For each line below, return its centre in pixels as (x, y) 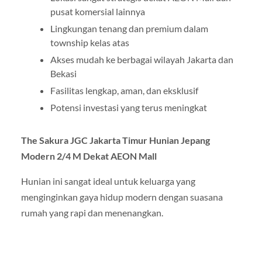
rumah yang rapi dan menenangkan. (92, 213)
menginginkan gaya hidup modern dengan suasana (122, 197)
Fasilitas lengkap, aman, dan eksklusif (124, 91)
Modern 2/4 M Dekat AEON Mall (89, 156)
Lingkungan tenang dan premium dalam (129, 29)
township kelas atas (89, 43)
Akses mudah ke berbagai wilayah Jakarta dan (142, 60)
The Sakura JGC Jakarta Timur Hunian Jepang (115, 140)
